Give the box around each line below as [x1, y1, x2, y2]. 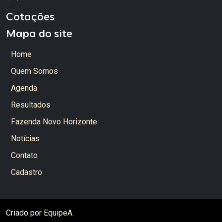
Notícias [11, 134, 40, 144]
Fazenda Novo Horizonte [11, 117, 97, 127]
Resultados [11, 100, 51, 110]
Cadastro [11, 167, 42, 177]
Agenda [11, 83, 37, 93]
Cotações [6, 9, 55, 23]
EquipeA [44, 208, 72, 218]
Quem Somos [11, 66, 58, 76]
